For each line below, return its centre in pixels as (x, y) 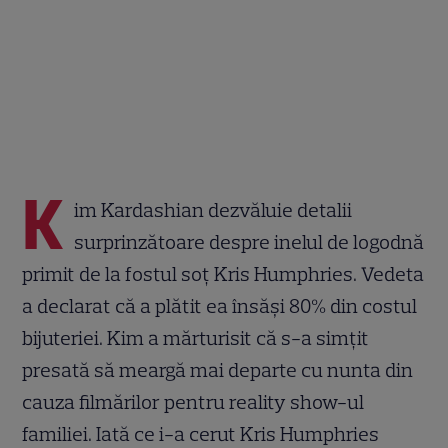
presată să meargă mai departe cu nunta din (218, 369)
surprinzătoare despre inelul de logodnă (249, 241)
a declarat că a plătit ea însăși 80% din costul (220, 305)
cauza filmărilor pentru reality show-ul (193, 401)
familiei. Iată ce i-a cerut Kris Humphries (201, 433)
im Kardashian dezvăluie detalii (213, 209)
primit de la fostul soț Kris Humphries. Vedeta (223, 273)
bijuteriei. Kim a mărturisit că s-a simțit (196, 337)
